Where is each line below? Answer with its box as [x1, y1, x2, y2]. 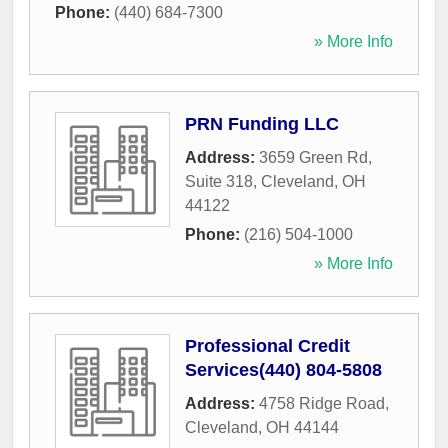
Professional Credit [185, 336, 350, 357]
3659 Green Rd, [259, 149, 372, 167]
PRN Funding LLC [185, 114, 339, 135]
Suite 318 [185, 173, 253, 191]
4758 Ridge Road [259, 395, 385, 413]
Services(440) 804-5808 [185, 360, 382, 381]
